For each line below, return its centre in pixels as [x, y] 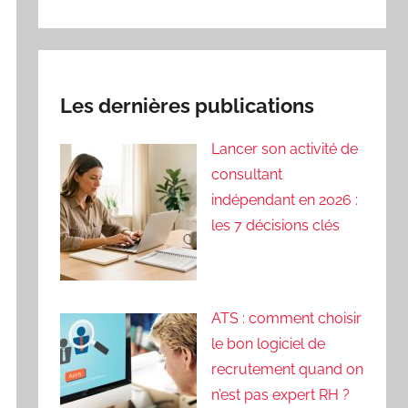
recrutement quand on [288, 369]
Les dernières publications [188, 105]
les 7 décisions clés [276, 226]
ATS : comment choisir [287, 318]
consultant [247, 175]
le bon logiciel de [269, 343]
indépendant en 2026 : [285, 200]
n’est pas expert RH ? [281, 394]
